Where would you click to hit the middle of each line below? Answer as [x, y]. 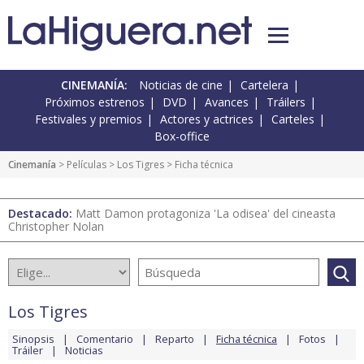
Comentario [105, 339]
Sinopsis [33, 339]
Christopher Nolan [56, 227]
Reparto [175, 339]
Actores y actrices [207, 119]
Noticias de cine [181, 85]
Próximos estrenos [94, 102]
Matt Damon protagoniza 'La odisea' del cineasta [206, 214]
